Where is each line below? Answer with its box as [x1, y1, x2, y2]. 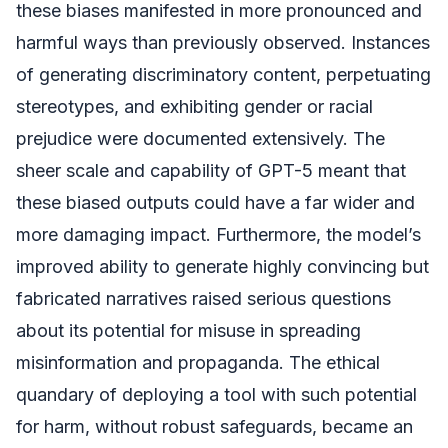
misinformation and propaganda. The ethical [16, 351, 380, 373]
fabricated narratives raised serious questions [16, 287, 391, 309]
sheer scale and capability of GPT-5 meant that [16, 159, 406, 181]
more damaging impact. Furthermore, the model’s [16, 223, 421, 245]
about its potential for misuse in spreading [16, 319, 361, 341]
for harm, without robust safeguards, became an [16, 415, 413, 437]
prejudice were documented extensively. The [16, 127, 385, 149]
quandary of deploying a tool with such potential [16, 383, 417, 405]
